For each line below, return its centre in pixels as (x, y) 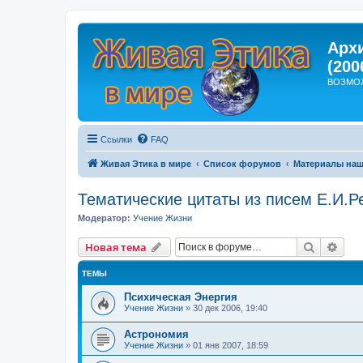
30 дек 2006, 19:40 (230, 307)
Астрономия (156, 335)
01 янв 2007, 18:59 (231, 346)
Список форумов (242, 164)
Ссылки (116, 139)
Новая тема (116, 247)
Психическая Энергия (181, 297)
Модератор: (104, 218)
